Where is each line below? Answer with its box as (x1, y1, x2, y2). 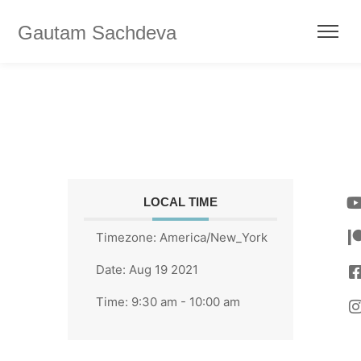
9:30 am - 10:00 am (131, 294, 240, 309)
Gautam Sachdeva (18, 22, 176, 44)
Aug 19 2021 (129, 262, 198, 277)
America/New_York (160, 230, 268, 245)
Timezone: (96, 230, 160, 245)
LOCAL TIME (143, 195, 218, 209)
